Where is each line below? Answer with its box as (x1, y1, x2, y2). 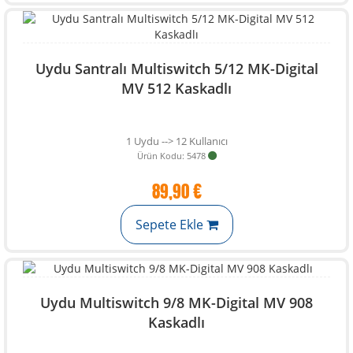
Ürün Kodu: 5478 (136, 150, 206, 162)
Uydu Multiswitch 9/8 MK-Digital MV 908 (40, 293, 313, 312)
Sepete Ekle (135, 216, 206, 233)
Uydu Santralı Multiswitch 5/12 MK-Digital (35, 59, 318, 78)
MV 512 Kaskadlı (121, 79, 232, 98)
